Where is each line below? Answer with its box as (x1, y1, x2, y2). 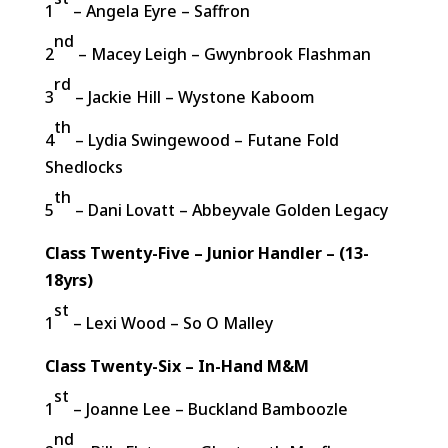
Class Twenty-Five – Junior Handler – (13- (44, 242, 369, 264)
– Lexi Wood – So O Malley (68, 312, 273, 334)
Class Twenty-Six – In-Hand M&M (44, 355, 309, 377)
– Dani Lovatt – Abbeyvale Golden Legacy (70, 199, 388, 221)
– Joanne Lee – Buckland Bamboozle (68, 398, 348, 420)
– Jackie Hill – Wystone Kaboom (70, 86, 315, 108)
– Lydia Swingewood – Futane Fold (70, 129, 339, 151)
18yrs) (44, 269, 93, 291)
